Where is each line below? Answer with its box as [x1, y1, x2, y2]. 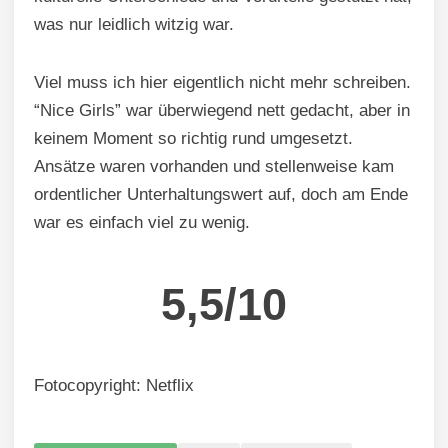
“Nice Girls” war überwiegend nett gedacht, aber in [34, 100, 410, 120]
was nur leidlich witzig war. [34, 14, 234, 34]
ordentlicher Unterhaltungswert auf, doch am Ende [34, 184, 408, 204]
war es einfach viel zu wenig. [34, 212, 250, 232]
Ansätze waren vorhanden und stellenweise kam [34, 156, 394, 176]
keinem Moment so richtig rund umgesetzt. [34, 128, 353, 148]
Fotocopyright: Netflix [34, 375, 194, 395]
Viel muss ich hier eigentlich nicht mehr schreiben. [34, 72, 411, 92]
